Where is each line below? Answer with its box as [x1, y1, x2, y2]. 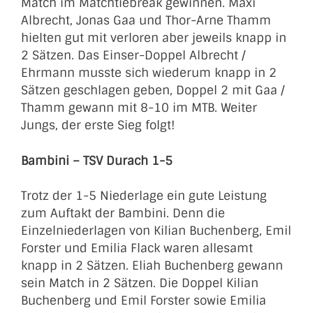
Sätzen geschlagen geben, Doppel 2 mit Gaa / [21, 82, 284, 98]
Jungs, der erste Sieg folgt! [21, 117, 175, 133]
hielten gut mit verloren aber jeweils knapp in [21, 30, 286, 45]
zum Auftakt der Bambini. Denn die [21, 205, 225, 221]
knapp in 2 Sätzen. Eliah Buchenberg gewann [21, 258, 283, 273]
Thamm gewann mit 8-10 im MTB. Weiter [21, 100, 257, 115]
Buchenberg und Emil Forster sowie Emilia [21, 293, 266, 308]
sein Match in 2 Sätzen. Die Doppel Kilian [21, 275, 259, 291]
